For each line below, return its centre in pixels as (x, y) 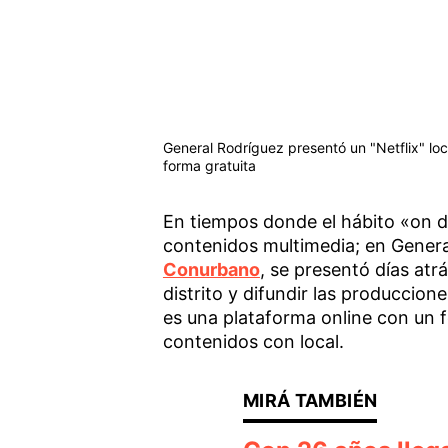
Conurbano (211, 269)
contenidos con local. (253, 341)
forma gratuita (209, 165)
